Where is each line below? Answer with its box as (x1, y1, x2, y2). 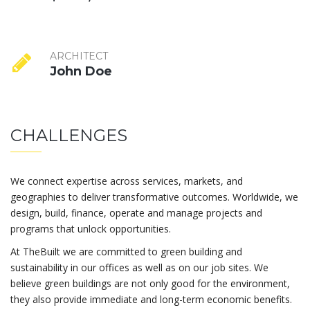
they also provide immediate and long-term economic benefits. (10, 292, 292, 306)
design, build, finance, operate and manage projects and (10, 206, 262, 219)
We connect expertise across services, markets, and (10, 174, 243, 188)
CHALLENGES (10, 125, 127, 145)
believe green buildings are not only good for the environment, (10, 276, 290, 290)
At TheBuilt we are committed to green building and (10, 244, 242, 258)
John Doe (50, 63, 112, 79)
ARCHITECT (50, 49, 108, 62)
